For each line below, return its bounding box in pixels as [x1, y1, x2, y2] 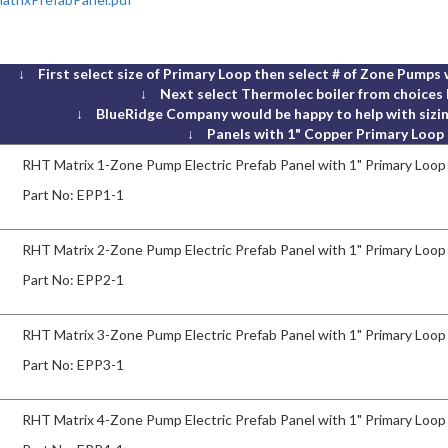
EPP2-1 [77, 270, 125, 288]
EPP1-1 [77, 185, 125, 203]
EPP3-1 [77, 355, 125, 373]
